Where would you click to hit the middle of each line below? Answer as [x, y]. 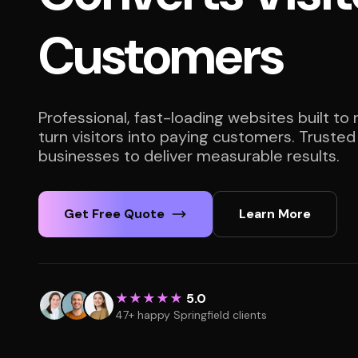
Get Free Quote [114, 214]
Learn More [275, 214]
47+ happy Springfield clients [191, 315]
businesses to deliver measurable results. [189, 156]
